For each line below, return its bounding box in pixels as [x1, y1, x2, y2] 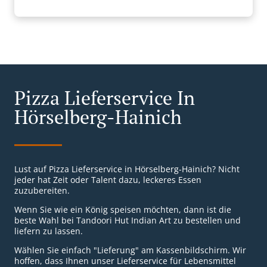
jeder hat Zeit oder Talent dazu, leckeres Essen [14, 174, 201, 186]
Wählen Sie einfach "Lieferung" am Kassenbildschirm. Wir [14, 244, 246, 256]
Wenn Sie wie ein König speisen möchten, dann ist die [14, 204, 231, 216]
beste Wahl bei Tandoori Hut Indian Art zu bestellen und [14, 215, 241, 226]
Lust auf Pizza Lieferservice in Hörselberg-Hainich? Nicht [14, 163, 240, 175]
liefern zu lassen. [14, 225, 83, 237]
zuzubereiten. [14, 185, 70, 197]
